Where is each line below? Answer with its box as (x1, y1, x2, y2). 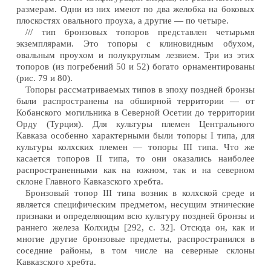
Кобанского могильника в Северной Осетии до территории (16, 107, 255, 117)
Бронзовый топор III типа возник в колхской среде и (25, 188, 255, 198)
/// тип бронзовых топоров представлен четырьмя (25, 27, 255, 37)
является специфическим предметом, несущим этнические (16, 199, 255, 209)
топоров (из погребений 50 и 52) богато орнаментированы (16, 61, 255, 71)
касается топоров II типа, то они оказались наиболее (16, 153, 255, 163)
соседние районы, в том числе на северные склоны (16, 245, 255, 255)
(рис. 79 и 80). (16, 73, 73, 83)
